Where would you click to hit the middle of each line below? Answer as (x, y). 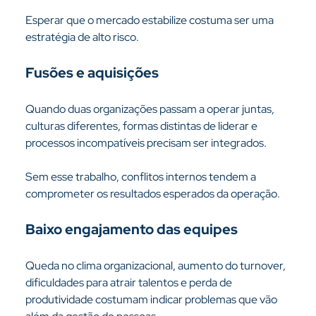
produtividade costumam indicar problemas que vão (152, 299)
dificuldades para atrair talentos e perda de (129, 282)
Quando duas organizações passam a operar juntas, (151, 109)
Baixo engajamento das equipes (131, 229)
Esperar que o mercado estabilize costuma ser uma (150, 20)
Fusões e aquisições (92, 73)
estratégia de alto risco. (82, 37)
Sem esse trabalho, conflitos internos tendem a (141, 177)
